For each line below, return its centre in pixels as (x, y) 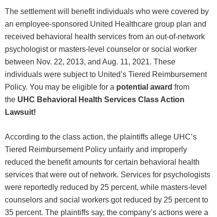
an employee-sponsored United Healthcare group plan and (106, 24)
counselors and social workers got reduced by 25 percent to (107, 200)
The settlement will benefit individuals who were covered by (107, 12)
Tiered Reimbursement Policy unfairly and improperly (96, 150)
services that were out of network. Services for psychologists (108, 175)
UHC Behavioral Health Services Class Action (100, 100)
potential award (144, 87)
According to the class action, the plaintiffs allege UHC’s (101, 137)
